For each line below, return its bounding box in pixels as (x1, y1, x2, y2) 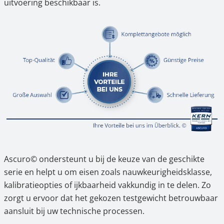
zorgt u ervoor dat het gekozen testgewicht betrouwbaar (4, 192, 218, 204)
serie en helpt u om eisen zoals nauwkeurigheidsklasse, (4, 166, 212, 178)
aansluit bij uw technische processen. (4, 205, 144, 217)
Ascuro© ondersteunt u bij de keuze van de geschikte (4, 153, 204, 165)
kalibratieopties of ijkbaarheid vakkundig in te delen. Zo (4, 179, 211, 191)
